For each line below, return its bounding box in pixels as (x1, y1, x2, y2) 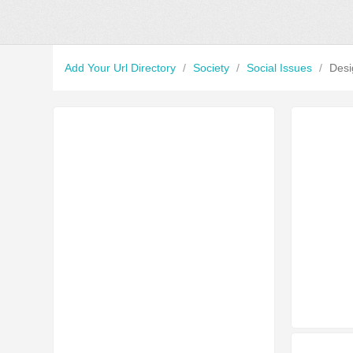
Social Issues (247, 61, 316, 74)
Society (193, 61, 233, 74)
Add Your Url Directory (65, 61, 180, 74)
